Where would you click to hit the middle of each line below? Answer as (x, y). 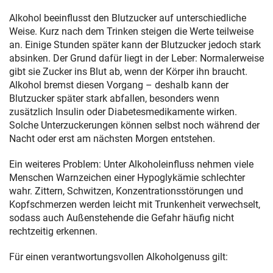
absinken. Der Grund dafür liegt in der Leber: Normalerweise (136, 58)
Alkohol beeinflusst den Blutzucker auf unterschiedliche (128, 18)
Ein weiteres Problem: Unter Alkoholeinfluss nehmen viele (131, 165)
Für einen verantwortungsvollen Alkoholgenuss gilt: (120, 257)
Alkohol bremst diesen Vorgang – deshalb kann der (119, 85)
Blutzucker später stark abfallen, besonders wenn (114, 99)
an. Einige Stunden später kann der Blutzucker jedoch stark (135, 45)
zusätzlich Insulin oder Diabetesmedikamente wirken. (123, 112)
